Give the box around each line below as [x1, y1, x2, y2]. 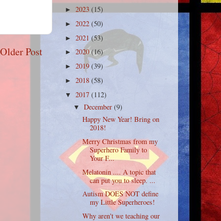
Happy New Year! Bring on [82, 114, 159, 124]
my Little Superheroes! [89, 197, 155, 207]
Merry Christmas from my [82, 136, 158, 146]
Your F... [89, 153, 114, 163]
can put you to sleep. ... [89, 175, 155, 185]
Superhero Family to [89, 145, 147, 154]
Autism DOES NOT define [82, 189, 158, 199]
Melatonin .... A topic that [82, 167, 156, 177]
